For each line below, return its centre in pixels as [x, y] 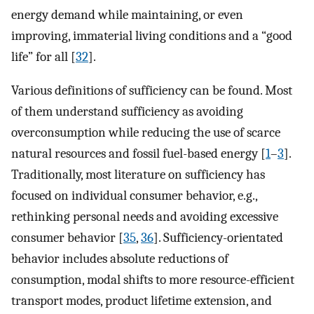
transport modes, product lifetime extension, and [142, 301]
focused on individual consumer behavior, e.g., [134, 196]
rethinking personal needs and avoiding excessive [145, 217]
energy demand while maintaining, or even [127, 14]
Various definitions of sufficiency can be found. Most [152, 91]
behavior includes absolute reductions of [120, 259]
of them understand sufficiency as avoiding [127, 112]
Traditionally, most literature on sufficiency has [138, 175]
